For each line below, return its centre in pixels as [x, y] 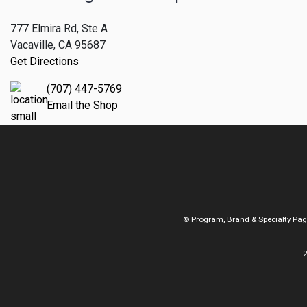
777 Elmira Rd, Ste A [59, 28]
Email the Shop [82, 105]
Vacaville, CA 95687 [58, 45]
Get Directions [45, 61]
